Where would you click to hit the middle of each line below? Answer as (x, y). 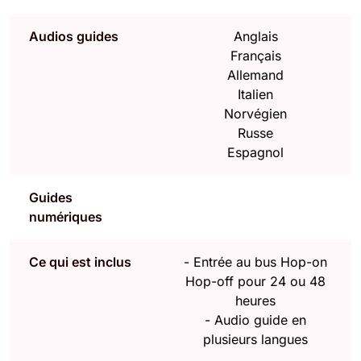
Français (255, 55)
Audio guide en (260, 320)
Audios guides (74, 36)
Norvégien (255, 113)
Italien (255, 94)
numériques (66, 216)
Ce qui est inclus (80, 261)
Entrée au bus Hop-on (260, 261)
